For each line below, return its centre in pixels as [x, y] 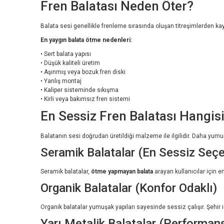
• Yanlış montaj [61, 81]
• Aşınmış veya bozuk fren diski [83, 72]
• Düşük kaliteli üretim [70, 63]
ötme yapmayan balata [122, 171]
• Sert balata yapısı [66, 54]
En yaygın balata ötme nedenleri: [86, 40]
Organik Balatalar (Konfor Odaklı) [129, 188]
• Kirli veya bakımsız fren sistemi [85, 99]
